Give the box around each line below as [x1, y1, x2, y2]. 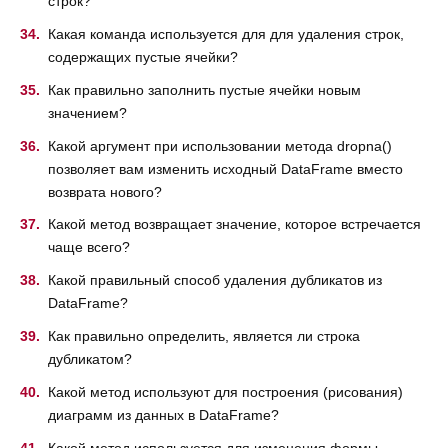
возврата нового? [48, 183, 162, 200]
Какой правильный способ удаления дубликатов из [48, 272, 382, 289]
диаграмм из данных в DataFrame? [48, 406, 279, 423]
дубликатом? [48, 350, 132, 367]
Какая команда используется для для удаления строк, [48, 25, 404, 42]
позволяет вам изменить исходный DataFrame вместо [48, 160, 403, 177]
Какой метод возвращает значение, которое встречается [48, 216, 421, 233]
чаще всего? [48, 239, 130, 256]
